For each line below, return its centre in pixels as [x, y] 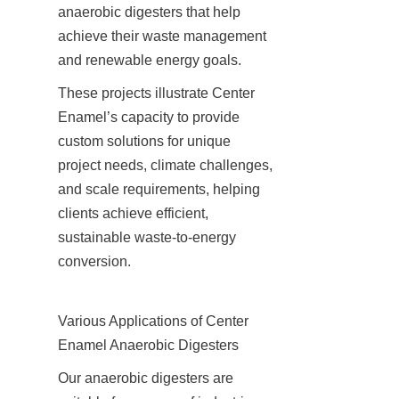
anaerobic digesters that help [149, 12]
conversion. [94, 261]
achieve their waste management [162, 36]
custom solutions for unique [144, 141]
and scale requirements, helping [159, 189]
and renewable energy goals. [150, 60]
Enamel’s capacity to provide [149, 117]
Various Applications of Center [153, 321]
